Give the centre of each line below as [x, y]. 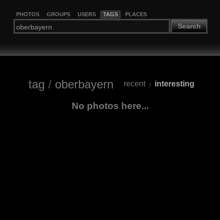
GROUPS [58, 14]
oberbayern [84, 84]
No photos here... [110, 106]
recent [134, 84]
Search [189, 26]
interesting [174, 84]
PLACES [136, 14]
